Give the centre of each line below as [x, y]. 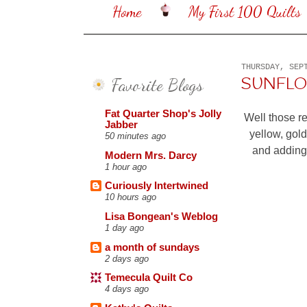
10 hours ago [131, 197]
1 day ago [124, 228]
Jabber [121, 125]
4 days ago [127, 289]
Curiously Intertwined [157, 186]
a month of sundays [152, 247]
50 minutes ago [135, 136]
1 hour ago [126, 167]
